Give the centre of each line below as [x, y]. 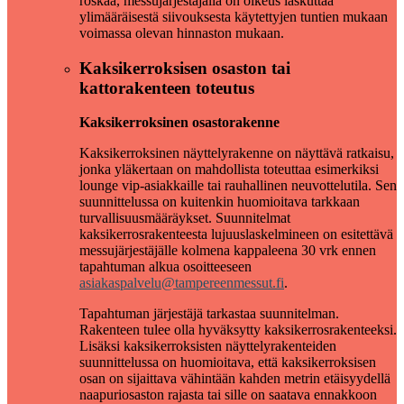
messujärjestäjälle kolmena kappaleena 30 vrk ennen [228, 251]
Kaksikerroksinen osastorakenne [179, 123]
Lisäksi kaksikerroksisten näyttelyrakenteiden [208, 346]
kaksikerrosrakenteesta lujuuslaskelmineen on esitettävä [236, 234]
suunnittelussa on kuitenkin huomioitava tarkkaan [220, 202]
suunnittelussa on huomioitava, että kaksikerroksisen [228, 363]
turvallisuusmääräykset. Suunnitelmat [185, 218]
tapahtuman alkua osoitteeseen [165, 267]
